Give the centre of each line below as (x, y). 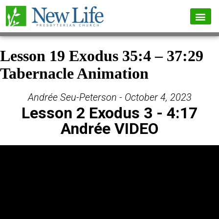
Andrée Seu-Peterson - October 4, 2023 (109, 98)
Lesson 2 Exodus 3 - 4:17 (109, 113)
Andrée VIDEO (109, 129)
